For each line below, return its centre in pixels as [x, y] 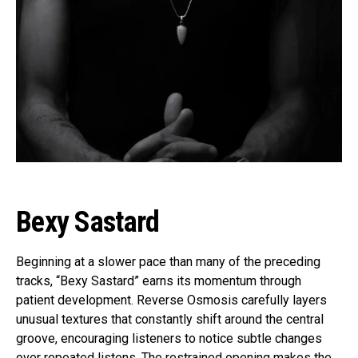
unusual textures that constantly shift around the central [170, 320]
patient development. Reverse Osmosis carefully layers [171, 300]
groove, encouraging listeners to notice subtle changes [169, 339]
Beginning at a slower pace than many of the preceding [168, 262]
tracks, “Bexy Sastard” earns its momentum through [159, 281]
